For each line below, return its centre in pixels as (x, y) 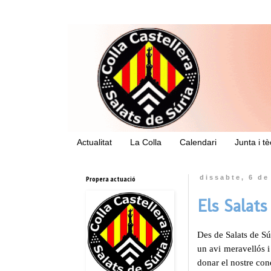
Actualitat (94, 142)
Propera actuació (111, 178)
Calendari (198, 142)
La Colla (146, 142)
